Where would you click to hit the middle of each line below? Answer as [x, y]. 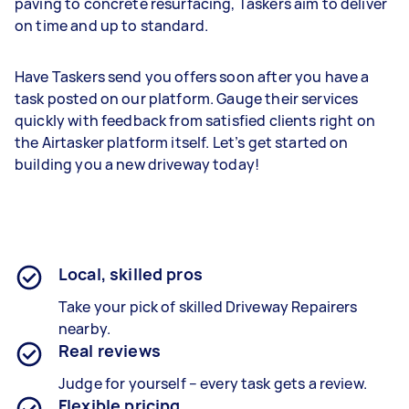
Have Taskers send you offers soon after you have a [192, 77]
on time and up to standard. [112, 26]
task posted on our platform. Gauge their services [187, 99]
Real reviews [110, 351]
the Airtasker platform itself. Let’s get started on [182, 142]
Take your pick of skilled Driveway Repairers [208, 307]
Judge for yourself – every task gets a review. [213, 383]
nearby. [85, 329]
